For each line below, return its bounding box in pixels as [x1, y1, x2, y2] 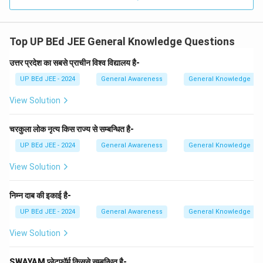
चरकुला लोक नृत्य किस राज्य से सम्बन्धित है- [9, 124, 134, 134]
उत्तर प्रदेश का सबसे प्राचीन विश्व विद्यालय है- [9, 58, 140, 68]
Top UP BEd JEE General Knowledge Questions [9, 35, 235, 48]
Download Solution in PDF [84, 11, 179, 21]
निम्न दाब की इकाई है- [9, 191, 71, 200]
